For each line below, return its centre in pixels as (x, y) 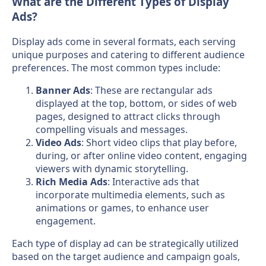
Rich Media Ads (72, 182)
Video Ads (58, 143)
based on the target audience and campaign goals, (126, 257)
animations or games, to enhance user (122, 208)
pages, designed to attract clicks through (128, 117)
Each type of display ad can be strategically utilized (125, 244)
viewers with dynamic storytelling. (112, 169)
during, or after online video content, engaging (141, 156)
